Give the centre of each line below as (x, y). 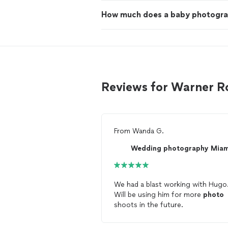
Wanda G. (148, 131)
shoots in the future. (149, 205)
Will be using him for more (159, 195)
